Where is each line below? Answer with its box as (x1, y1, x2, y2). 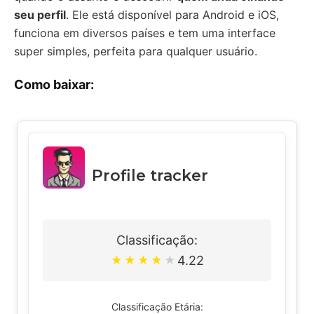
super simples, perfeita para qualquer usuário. (14, 43, 257, 58)
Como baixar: (14, 76, 94, 92)
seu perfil (14, 7, 66, 22)
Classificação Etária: (111, 300, 203, 313)
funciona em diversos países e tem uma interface (14, 25, 275, 40)
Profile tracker (92, 165, 208, 185)
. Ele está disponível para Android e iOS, (66, 7, 279, 22)
